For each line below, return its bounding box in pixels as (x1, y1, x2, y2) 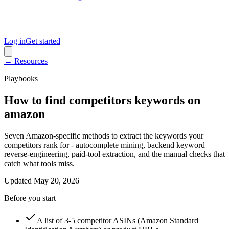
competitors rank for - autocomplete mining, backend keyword (4, 140, 205, 149)
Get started (26, 37, 60, 45)
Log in (4, 37, 26, 45)
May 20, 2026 (34, 176, 79, 185)
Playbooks (4, 74, 38, 83)
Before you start (4, 193, 56, 202)
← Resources (4, 57, 48, 65)
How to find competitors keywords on (4, 93, 200, 107)
